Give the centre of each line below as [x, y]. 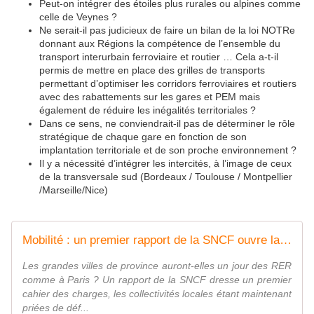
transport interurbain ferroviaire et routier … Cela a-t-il [159, 57]
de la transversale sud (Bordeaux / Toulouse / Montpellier [166, 177]
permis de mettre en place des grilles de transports [152, 70]
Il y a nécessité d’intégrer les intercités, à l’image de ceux [165, 164]
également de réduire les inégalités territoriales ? [148, 110]
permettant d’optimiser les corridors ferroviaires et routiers [168, 84]
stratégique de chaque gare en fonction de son [143, 137]
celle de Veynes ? [78, 17]
